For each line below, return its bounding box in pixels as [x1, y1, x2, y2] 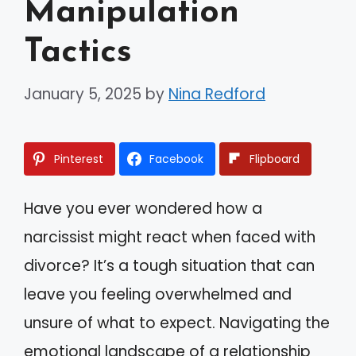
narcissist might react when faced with [24, 226, 315, 248]
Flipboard [250, 150, 300, 167]
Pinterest [54, 150, 103, 167]
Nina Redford [168, 83, 265, 105]
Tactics [24, 36, 132, 70]
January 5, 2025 [24, 83, 141, 105]
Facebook [149, 150, 203, 167]
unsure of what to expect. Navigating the [24, 311, 330, 334]
